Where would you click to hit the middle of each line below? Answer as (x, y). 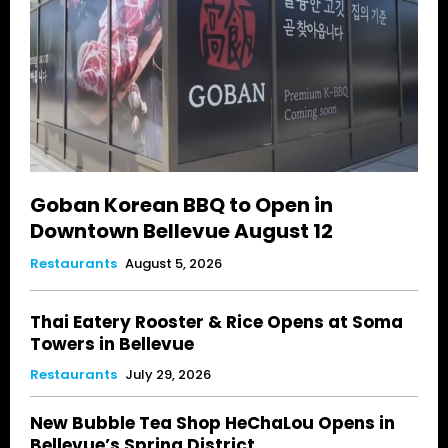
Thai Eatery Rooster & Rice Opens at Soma (216, 322)
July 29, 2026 (168, 375)
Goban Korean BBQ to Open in (181, 205)
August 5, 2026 (173, 264)
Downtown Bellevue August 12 (181, 231)
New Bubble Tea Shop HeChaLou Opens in (212, 423)
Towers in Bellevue (112, 344)
